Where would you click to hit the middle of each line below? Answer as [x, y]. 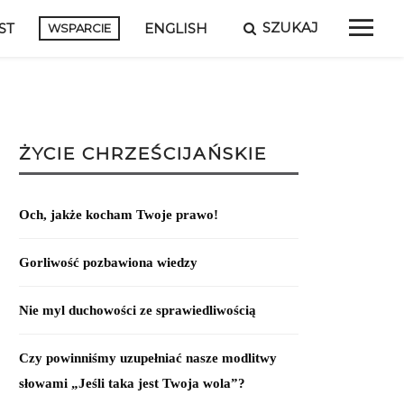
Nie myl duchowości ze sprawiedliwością [138, 310]
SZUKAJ [290, 28]
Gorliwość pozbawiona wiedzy [108, 262]
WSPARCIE [79, 28]
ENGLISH [176, 28]
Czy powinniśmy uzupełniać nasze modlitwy [148, 358]
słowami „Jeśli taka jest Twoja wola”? [132, 383]
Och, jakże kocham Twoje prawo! [119, 215]
